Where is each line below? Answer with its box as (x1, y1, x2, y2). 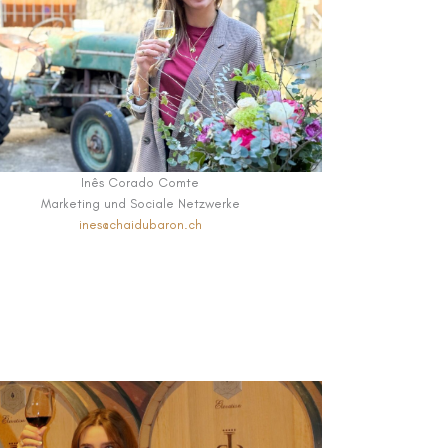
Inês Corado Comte (81, 175, 199, 191)
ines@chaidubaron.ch (78, 217, 202, 233)
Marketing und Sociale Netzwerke (40, 196, 240, 212)
